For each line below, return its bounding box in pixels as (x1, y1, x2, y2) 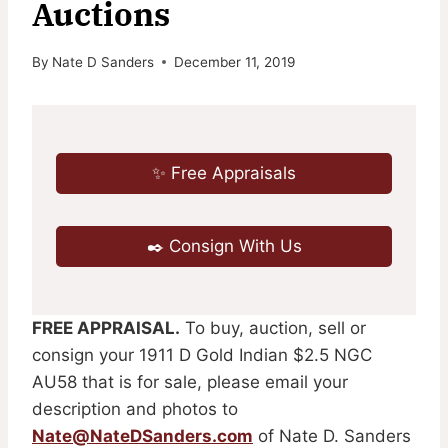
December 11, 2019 (174, 53, 296, 70)
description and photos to (32, 398, 238, 419)
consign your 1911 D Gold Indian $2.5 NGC (32, 344, 372, 365)
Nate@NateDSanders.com (32, 425, 253, 446)
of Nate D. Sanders (253, 425, 411, 446)
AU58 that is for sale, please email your (32, 371, 348, 392)
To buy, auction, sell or (180, 317, 366, 338)
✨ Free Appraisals (152, 162, 296, 183)
